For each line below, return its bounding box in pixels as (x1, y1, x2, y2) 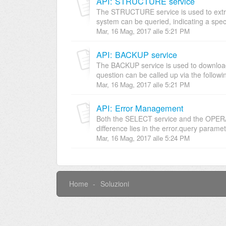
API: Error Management (96, 101, 184, 114)
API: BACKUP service (96, 48, 177, 61)
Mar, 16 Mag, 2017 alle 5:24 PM (96, 133, 190, 143)
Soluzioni (100, 178, 129, 189)
